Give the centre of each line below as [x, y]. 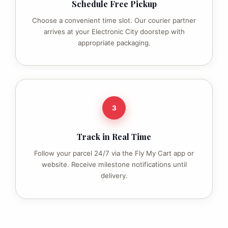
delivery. [114, 176]
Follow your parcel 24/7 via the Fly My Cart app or [114, 153]
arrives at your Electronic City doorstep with [114, 31]
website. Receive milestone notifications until [114, 165]
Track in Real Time [114, 137]
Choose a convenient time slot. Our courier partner [114, 20]
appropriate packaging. [114, 42]
